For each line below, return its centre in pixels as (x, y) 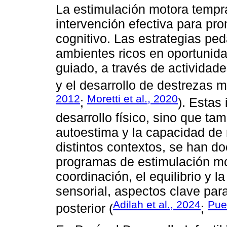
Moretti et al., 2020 (133, 99)
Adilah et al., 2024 (157, 204)
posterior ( (84, 209)
